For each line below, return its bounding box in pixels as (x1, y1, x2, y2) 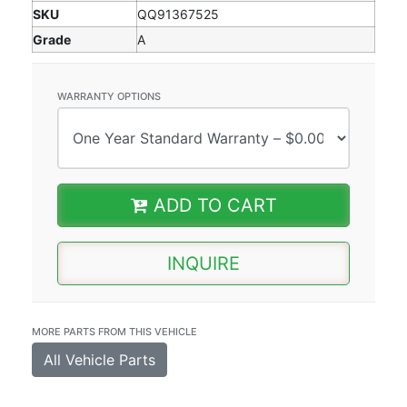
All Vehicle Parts (44, 350, 155, 369)
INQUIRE (167, 252, 240, 274)
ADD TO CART (147, 194, 277, 216)
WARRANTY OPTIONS (57, 89, 161, 103)
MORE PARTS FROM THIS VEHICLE (32, 324, 197, 338)
